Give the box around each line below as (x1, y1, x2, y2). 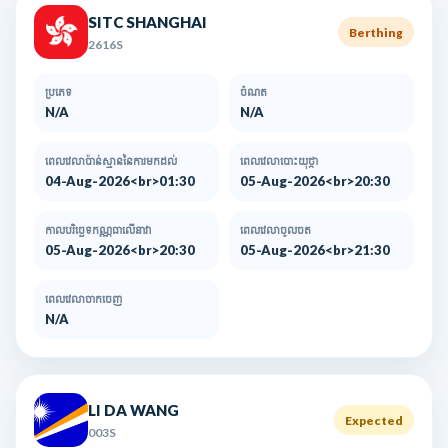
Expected (345, 412, 403, 428)
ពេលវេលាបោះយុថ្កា (240, 154, 318, 168)
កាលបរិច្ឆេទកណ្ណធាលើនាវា (45, 223, 152, 237)
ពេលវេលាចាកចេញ (45, 292, 122, 306)
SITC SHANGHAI (88, 12, 207, 31)
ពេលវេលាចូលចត (240, 223, 311, 237)
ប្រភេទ (45, 85, 72, 99)
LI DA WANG (88, 400, 179, 419)
